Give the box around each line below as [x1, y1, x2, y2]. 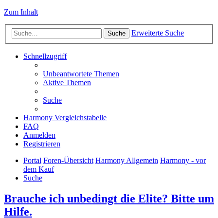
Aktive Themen [43, 78, 91, 87]
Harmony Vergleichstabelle [23, 113, 107, 122]
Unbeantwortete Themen [43, 69, 119, 78]
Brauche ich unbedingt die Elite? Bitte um [4, 192, 214, 205]
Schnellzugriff [23, 52, 67, 60]
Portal [23, 156, 41, 164]
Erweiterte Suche [131, 28, 184, 37]
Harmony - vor [160, 156, 206, 164]
